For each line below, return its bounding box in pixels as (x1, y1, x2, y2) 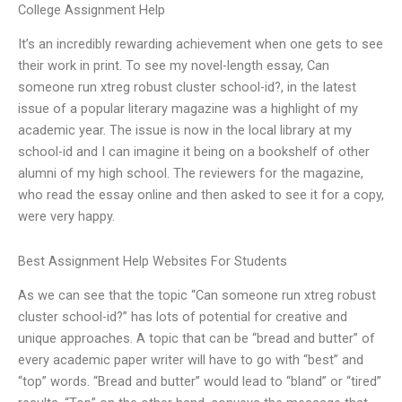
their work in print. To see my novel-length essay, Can (18, 57, 329, 74)
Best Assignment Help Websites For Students (18, 252, 287, 269)
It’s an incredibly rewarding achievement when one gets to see (18, 36, 383, 53)
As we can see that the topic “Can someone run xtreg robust (18, 287, 376, 304)
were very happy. (18, 208, 115, 225)
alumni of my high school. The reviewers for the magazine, (18, 165, 363, 182)
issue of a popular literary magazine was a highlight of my (18, 100, 358, 118)
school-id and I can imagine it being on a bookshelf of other (18, 144, 370, 161)
